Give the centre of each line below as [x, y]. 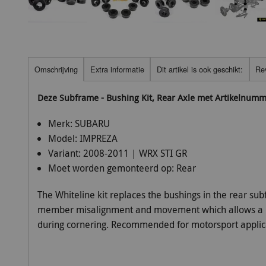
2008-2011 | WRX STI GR [135, 153]
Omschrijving [56, 69]
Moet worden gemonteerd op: [112, 168]
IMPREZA [98, 139]
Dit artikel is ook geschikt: [199, 69]
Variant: [65, 153]
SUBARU [92, 124]
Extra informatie [117, 69]
